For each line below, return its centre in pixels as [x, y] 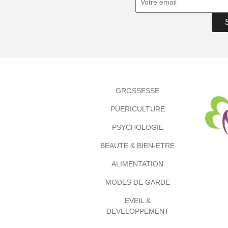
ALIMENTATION [137, 164]
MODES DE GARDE [137, 182]
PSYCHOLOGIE [137, 127]
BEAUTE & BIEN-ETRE [137, 146]
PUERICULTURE [137, 109]
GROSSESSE [137, 91]
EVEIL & [137, 201]
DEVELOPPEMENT [137, 211]
